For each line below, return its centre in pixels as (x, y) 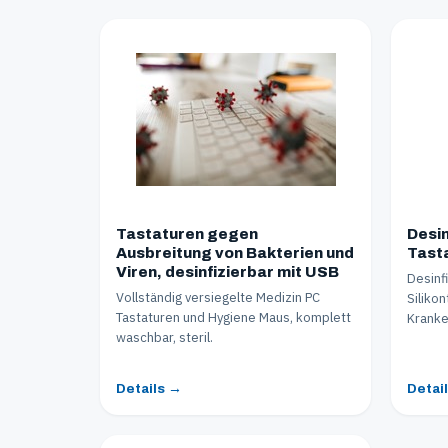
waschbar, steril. (164, 337)
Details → (149, 388)
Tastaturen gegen (187, 233)
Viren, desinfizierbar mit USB (227, 271)
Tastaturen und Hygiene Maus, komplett (233, 317)
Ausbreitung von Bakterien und (235, 252)
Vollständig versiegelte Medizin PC (218, 297)
